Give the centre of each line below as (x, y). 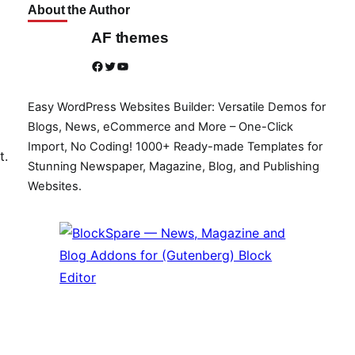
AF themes (130, 38)
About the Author (79, 10)
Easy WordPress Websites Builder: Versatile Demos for (177, 107)
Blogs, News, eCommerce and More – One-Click (161, 126)
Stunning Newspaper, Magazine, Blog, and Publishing (174, 166)
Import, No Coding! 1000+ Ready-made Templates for (176, 146)
